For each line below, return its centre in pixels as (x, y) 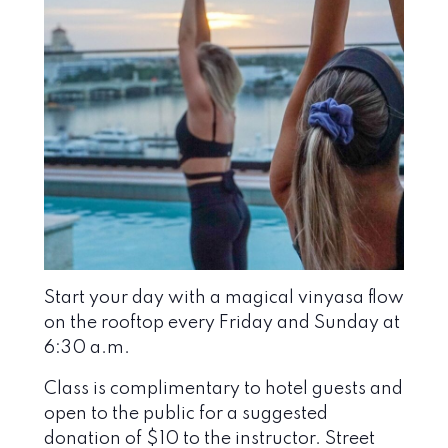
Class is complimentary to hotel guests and (223, 388)
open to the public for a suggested (186, 413)
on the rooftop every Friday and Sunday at (222, 322)
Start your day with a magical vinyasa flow (224, 297)
